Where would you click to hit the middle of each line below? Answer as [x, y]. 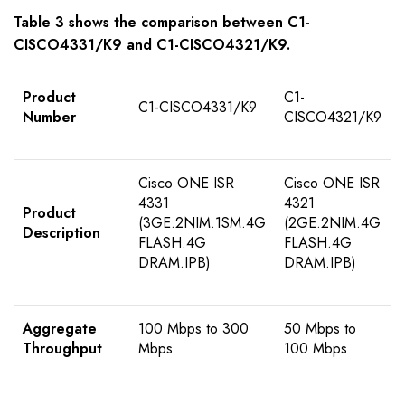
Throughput [62, 349]
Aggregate [60, 329]
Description [61, 233]
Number [49, 118]
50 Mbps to [320, 329]
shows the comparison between [176, 23]
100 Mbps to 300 [193, 329]
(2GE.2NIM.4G [332, 223]
